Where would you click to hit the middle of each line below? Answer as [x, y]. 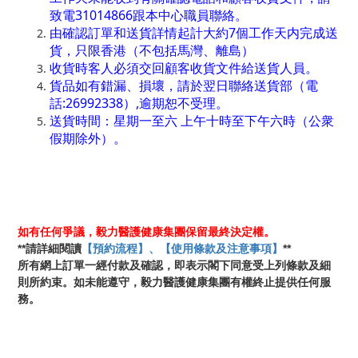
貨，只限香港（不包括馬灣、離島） [152, 50]
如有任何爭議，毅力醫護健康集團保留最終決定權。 [146, 232]
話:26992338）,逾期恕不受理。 [139, 103]
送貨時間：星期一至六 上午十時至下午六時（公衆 [192, 121]
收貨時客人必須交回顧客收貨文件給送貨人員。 [184, 68]
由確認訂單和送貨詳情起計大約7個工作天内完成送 [194, 33]
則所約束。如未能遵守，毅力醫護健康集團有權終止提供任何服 [174, 282]
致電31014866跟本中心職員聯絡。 [149, 15]
